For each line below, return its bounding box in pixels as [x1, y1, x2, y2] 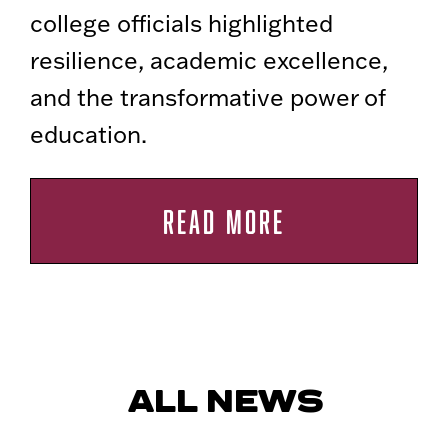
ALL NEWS [126, 378, 322, 423]
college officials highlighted [30, 7, 333, 38]
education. [30, 118, 147, 149]
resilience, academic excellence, [30, 44, 388, 75]
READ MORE [162, 202, 286, 239]
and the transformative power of [30, 81, 385, 112]
